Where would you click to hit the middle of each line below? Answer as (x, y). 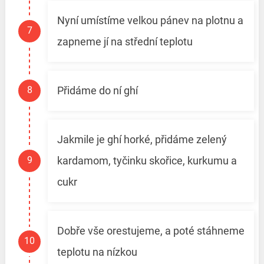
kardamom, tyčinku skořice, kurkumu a (147, 161)
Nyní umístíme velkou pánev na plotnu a (150, 21)
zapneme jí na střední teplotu (125, 42)
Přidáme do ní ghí (97, 91)
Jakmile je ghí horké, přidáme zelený (142, 140)
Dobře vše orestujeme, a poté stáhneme (151, 231)
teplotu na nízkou (97, 252)
